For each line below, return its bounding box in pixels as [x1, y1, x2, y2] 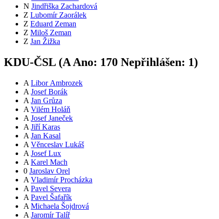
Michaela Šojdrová [31, 202, 89, 211]
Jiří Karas [31, 123, 60, 131]
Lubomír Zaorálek [30, 11, 87, 20]
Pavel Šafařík [31, 193, 72, 202]
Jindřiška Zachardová [31, 2, 97, 11]
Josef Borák [31, 88, 67, 96]
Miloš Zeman [30, 28, 71, 37]
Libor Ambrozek [31, 79, 83, 88]
